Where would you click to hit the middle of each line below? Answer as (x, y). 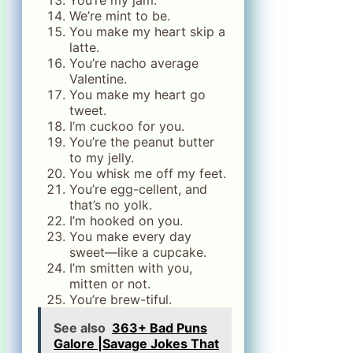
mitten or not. (110, 284)
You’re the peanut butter (142, 142)
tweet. (88, 111)
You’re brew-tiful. (121, 300)
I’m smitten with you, (131, 268)
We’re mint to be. (120, 16)
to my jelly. (102, 158)
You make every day (130, 237)
